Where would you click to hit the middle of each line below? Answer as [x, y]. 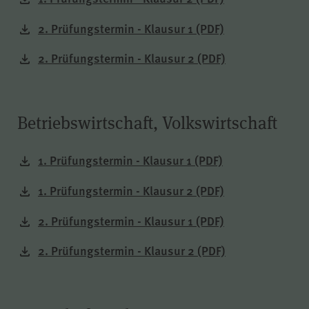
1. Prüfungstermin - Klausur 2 [117, 190]
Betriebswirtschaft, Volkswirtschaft [147, 123]
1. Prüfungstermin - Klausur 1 [116, 160]
